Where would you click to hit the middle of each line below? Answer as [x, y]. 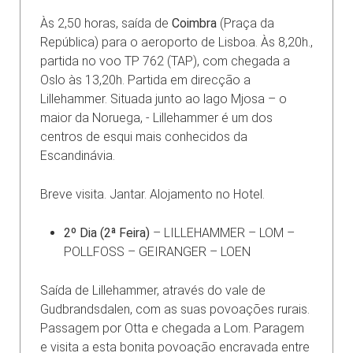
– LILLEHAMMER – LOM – [222, 232]
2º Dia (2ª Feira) [107, 232]
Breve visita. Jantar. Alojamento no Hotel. [152, 194]
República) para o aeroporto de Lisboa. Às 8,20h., [176, 42]
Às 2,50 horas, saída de [106, 23]
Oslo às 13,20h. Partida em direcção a [145, 80]
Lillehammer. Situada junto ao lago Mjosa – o [163, 98]
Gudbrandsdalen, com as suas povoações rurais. [175, 309]
